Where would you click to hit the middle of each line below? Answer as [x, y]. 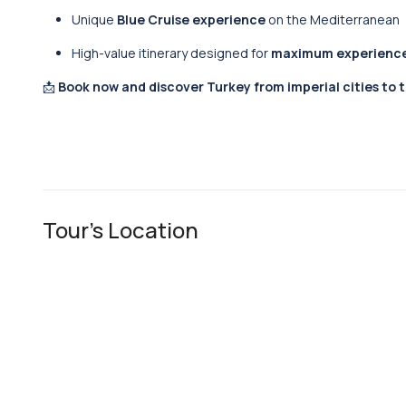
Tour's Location [121, 230]
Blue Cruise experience [191, 19]
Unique [94, 19]
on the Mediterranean [333, 19]
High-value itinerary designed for [171, 53]
